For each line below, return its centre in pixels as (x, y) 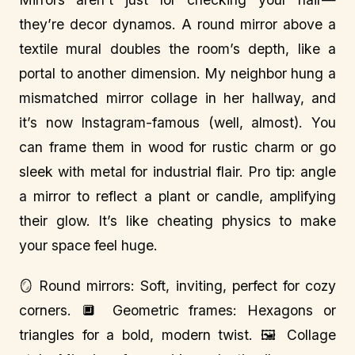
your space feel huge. (88, 245)
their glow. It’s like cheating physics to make (177, 221)
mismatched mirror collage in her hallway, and (177, 98)
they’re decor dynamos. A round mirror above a (177, 24)
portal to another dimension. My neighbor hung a (177, 73)
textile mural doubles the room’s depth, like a (177, 49)
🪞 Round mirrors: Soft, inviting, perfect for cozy (177, 286)
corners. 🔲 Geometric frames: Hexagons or (177, 310)
